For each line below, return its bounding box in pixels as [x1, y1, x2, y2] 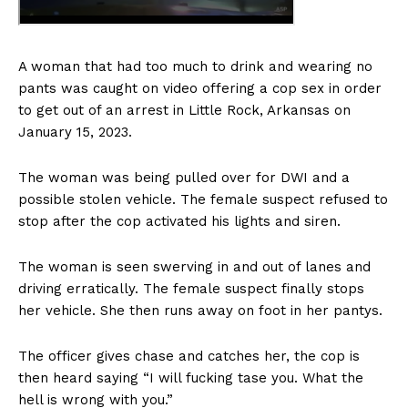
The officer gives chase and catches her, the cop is [18, 348, 360, 365]
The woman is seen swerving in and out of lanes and [18, 259, 371, 276]
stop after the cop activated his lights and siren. [18, 213, 341, 230]
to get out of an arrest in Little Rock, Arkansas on [18, 102, 351, 119]
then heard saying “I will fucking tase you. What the [18, 370, 363, 387]
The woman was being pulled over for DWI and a [18, 169, 350, 187]
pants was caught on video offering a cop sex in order [18, 80, 382, 97]
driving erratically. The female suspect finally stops [18, 280, 364, 298]
